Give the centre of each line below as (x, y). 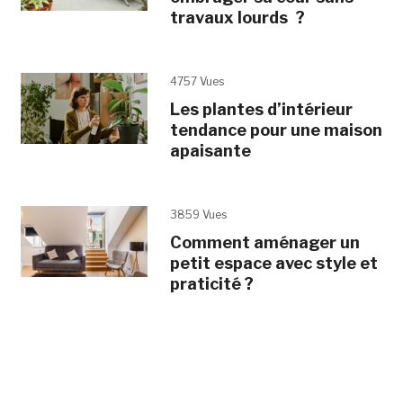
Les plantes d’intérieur (261, 109)
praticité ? (211, 283)
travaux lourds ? (237, 17)
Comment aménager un (264, 242)
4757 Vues (197, 81)
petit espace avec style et (273, 263)
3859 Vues (198, 214)
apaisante (210, 150)
